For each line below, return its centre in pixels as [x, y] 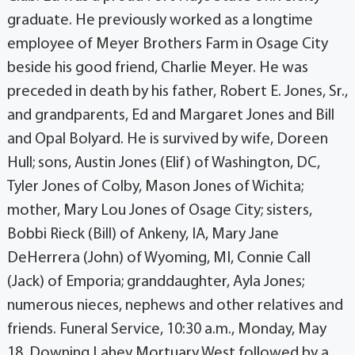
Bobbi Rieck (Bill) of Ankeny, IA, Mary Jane [143, 234]
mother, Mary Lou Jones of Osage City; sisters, [159, 210]
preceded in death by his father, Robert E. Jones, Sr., [177, 92]
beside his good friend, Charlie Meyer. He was [157, 68]
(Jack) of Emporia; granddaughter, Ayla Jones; [155, 282]
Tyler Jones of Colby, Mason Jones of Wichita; [155, 187]
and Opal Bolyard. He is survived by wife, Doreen [167, 139]
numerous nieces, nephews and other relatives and [175, 305]
